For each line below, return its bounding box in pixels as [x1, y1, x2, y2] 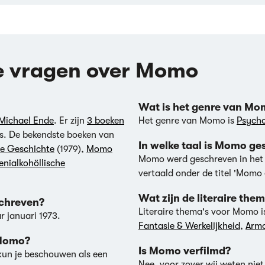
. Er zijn [54, 115, 87, 126]
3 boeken [87, 115, 124, 126]
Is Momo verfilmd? [138, 245, 231, 257]
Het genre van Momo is [138, 115, 237, 126]
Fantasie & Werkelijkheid [138, 221, 240, 231]
